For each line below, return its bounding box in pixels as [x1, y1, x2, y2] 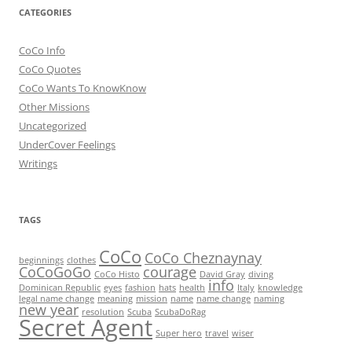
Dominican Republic [19, 281, 101, 293]
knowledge [258, 281, 302, 293]
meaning [97, 292, 133, 304]
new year [19, 299, 79, 319]
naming [254, 292, 284, 304]
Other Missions [19, 99, 90, 114]
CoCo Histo [94, 268, 140, 280]
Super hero [156, 327, 202, 339]
